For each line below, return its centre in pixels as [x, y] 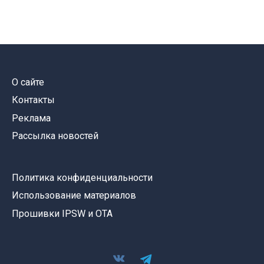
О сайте [28, 82]
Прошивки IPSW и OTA [62, 213]
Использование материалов [74, 196]
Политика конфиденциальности [82, 177]
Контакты [33, 100]
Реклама [31, 118]
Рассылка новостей [55, 136]
